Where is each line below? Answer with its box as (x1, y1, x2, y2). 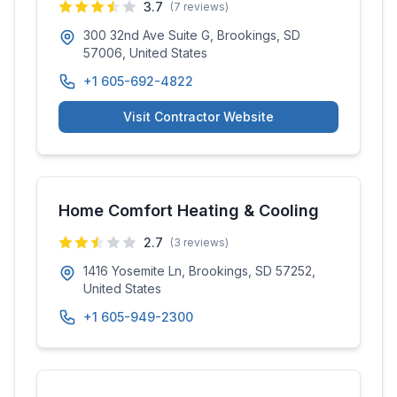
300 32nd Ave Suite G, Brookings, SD (83, 27, 300, 43)
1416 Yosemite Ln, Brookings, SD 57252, (83, 263, 315, 278)
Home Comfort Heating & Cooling (58, 201, 319, 220)
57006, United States (83, 45, 207, 60)
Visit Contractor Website (123, 109, 274, 124)
